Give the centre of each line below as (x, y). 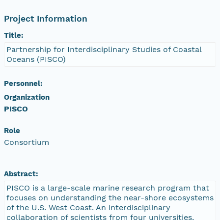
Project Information (46, 18)
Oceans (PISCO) (36, 59)
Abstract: (21, 174)
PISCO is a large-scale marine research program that (108, 188)
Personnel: (23, 83)
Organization (27, 97)
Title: (14, 35)
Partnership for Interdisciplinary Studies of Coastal (104, 49)
